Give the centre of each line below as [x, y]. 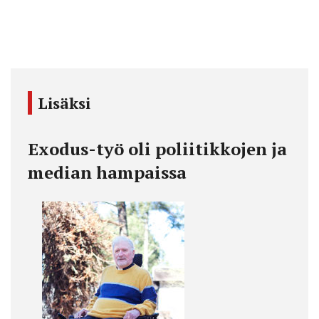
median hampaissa [107, 173]
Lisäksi [64, 103]
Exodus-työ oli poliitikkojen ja [157, 149]
